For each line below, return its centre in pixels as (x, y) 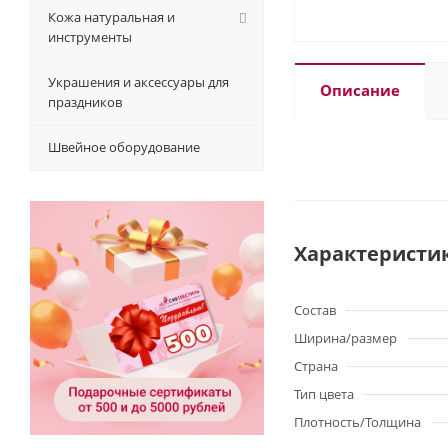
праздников (85, 102)
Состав (315, 310)
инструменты (90, 37)
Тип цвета (324, 394)
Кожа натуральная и (111, 17)
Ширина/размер (345, 338)
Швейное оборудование (124, 147)
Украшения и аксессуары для (138, 82)
